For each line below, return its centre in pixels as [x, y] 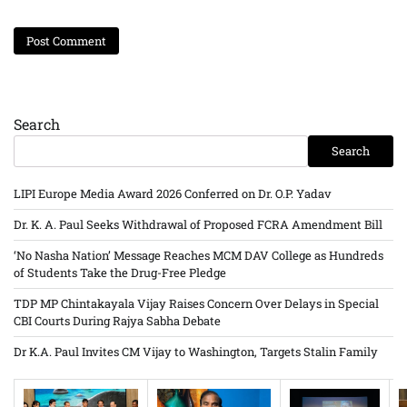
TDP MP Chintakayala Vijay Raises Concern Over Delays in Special [196, 303]
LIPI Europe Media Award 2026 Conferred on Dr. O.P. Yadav [173, 193]
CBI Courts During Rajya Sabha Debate [117, 320]
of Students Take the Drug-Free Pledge [120, 272]
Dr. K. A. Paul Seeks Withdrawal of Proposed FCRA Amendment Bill [198, 224]
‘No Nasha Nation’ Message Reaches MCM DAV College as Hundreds [199, 255]
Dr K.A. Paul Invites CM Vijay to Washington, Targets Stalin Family [196, 351]
